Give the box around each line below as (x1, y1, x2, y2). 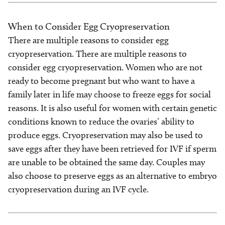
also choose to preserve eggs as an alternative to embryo (8, 170, 217, 181)
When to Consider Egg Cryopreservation (8, 21, 170, 32)
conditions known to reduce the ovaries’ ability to (8, 116, 194, 127)
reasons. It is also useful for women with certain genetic (8, 102, 217, 114)
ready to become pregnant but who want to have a (8, 75, 195, 86)
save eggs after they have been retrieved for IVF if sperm (8, 143, 216, 154)
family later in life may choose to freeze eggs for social (8, 89, 211, 100)
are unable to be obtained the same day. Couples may (8, 157, 205, 168)
